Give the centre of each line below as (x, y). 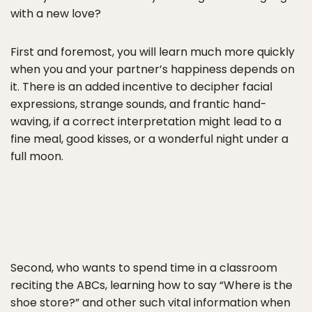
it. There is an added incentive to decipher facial (141, 87)
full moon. (37, 156)
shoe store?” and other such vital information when (150, 303)
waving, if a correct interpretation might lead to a (146, 122)
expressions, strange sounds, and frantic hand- (139, 104)
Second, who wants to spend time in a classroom (144, 268)
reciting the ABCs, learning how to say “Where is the (151, 285)
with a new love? (56, 14)
